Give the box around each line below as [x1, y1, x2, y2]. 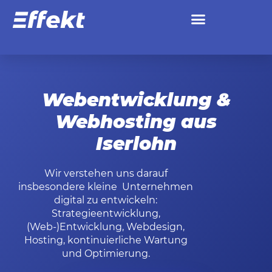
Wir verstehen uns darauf [44, 168, 168, 180]
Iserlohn [95, 132, 177, 155]
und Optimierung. [61, 248, 150, 260]
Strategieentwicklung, [51, 208, 160, 220]
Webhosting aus [55, 110, 217, 134]
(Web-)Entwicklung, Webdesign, [27, 221, 185, 233]
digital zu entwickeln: [54, 194, 157, 206]
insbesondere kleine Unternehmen [18, 181, 193, 193]
